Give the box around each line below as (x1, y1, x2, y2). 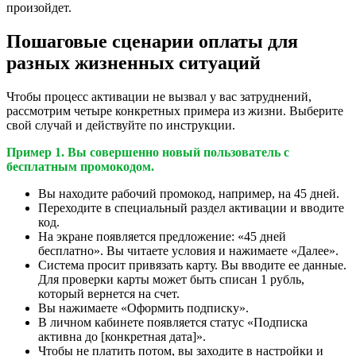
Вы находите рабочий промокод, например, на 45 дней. (38, 186, 339, 200)
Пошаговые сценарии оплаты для (6, 30, 298, 52)
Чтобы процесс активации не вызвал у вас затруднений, (6, 89, 311, 103)
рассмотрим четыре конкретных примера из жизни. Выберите (6, 103, 343, 118)
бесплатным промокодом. (6, 159, 154, 173)
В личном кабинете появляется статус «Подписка (38, 315, 308, 329)
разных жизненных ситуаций (6, 52, 261, 73)
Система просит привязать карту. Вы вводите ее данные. (38, 257, 346, 272)
